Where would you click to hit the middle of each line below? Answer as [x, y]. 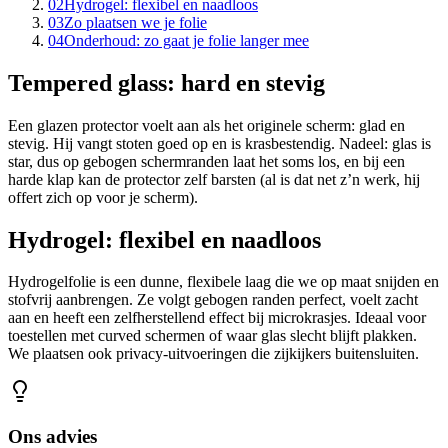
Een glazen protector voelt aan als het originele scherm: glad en [206, 125]
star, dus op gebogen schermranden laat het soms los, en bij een [206, 161]
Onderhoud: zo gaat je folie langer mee [186, 40]
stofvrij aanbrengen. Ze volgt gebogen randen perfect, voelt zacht [213, 300]
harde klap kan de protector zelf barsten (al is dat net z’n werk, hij [214, 179]
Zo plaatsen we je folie [135, 22]
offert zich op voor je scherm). [103, 197]
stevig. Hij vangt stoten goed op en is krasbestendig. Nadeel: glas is [219, 143]
